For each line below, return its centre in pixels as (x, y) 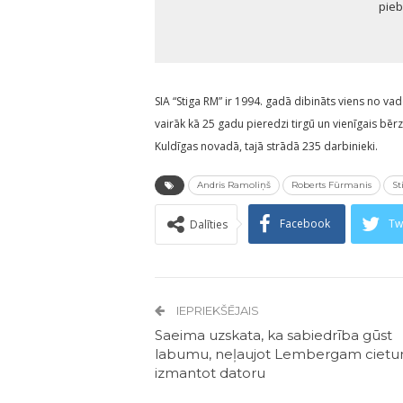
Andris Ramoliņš (234, 184)
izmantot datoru (210, 372)
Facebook (305, 223)
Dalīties (209, 224)
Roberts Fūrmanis (331, 184)
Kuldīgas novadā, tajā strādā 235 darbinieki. (266, 146)
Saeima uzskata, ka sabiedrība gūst (273, 335)
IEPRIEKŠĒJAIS (216, 310)
